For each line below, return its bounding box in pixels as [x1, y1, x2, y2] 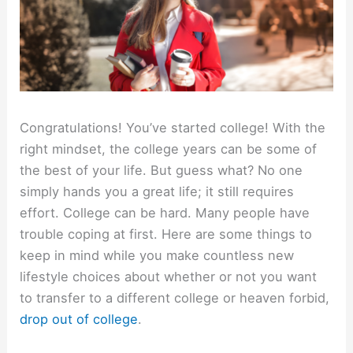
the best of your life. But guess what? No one [20, 162, 303, 178]
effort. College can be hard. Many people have [20, 204, 310, 221]
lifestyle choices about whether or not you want [20, 268, 318, 284]
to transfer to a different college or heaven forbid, [20, 289, 330, 306]
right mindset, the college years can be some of [20, 140, 318, 157]
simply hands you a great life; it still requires [20, 183, 295, 199]
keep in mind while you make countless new [20, 247, 295, 263]
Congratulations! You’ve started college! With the [20, 119, 326, 136]
